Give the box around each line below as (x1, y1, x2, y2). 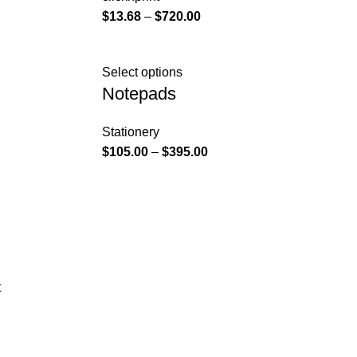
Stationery (101, 125, 159, 139)
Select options (101, 65, 182, 79)
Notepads (101, 84, 176, 104)
